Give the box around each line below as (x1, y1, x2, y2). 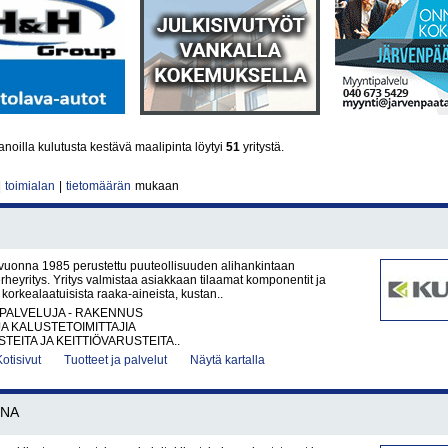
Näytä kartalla (190, 353, 265, 367)
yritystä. (240, 140, 284, 154)
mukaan (132, 179, 179, 193)
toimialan (5, 179, 55, 193)
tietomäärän (66, 179, 131, 193)
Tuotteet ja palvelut (64, 353, 167, 367)
